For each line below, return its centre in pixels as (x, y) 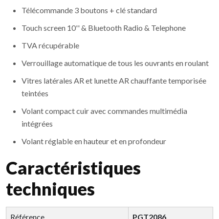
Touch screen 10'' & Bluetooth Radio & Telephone (104, 28)
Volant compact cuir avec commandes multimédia (104, 111)
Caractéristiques (73, 168)
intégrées (37, 124)
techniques (50, 189)
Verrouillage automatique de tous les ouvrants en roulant (115, 63)
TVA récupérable (50, 45)
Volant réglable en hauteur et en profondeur (94, 141)
